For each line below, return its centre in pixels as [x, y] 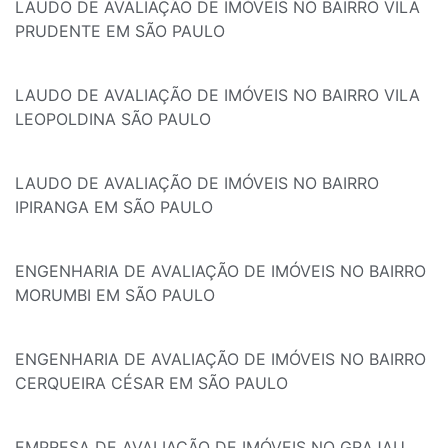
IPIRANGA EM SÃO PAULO [114, 207]
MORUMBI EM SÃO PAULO [115, 295]
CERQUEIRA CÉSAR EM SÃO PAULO [151, 383]
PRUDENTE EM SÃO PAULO [120, 31]
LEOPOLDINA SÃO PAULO [113, 119]
